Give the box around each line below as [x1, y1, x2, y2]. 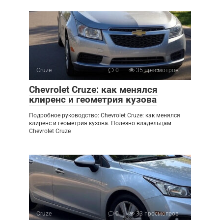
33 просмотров [135, 210, 179, 217]
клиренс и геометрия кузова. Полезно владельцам [29, 120, 171, 127]
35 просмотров [135, 67, 179, 74]
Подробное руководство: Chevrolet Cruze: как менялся [29, 112, 180, 119]
